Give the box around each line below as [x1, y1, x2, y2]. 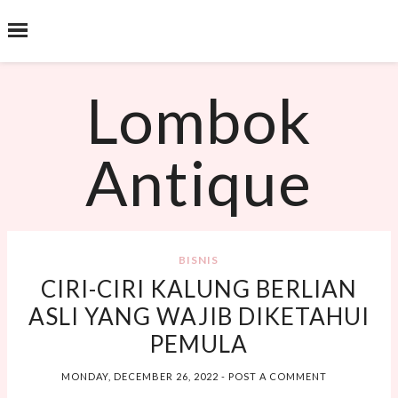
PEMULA [149, 330, 249, 358]
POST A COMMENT [227, 370, 327, 382]
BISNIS [179, 253, 219, 267]
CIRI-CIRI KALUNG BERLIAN [40, 275, 357, 303]
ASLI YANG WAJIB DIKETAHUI [28, 302, 370, 330]
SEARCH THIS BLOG [99, 28, 299, 52]
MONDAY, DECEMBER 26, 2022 [60, 370, 221, 382]
